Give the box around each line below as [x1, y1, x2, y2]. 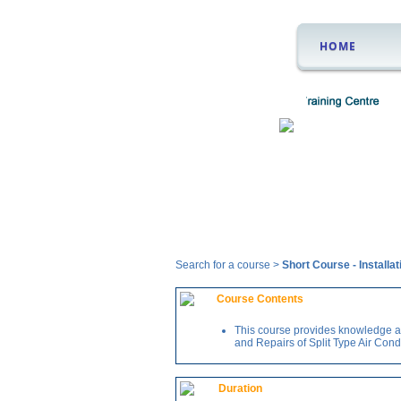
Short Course [282, 259, 353, 271]
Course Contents [217, 293, 303, 305]
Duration [218, 382, 262, 395]
